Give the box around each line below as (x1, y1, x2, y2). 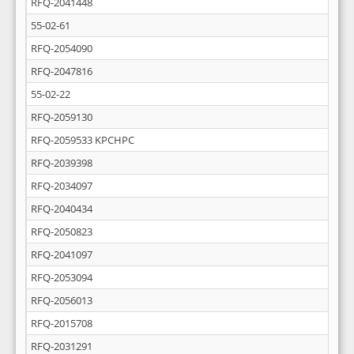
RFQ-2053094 (31, 270, 92, 284)
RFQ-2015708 (31, 316, 92, 330)
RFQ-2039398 (31, 156, 92, 170)
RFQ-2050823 (31, 224, 92, 239)
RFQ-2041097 (31, 247, 92, 262)
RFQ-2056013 (31, 293, 92, 307)
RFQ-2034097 (31, 179, 92, 193)
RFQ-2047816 (31, 64, 92, 78)
